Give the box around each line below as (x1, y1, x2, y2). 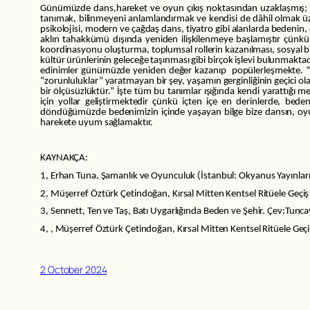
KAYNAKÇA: (40, 153, 89, 164)
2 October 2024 (40, 262, 107, 276)
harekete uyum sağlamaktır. (40, 118, 154, 129)
